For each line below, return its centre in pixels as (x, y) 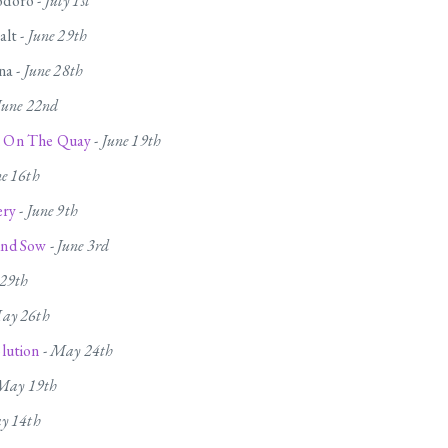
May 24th (82, 351)
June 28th (53, 71)
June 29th (57, 36)
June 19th (131, 141)
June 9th (52, 211)
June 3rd (83, 246)
